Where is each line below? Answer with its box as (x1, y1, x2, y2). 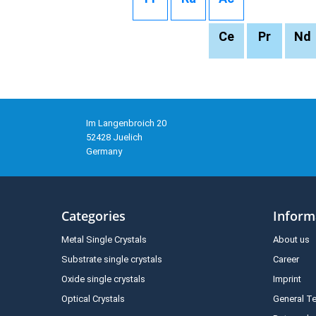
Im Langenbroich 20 (86, 118, 166, 129)
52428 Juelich (86, 132, 142, 143)
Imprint (273, 274, 301, 285)
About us (273, 234, 310, 245)
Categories (61, 207, 126, 225)
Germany (86, 146, 122, 157)
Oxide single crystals (61, 274, 145, 285)
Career (273, 254, 299, 265)
